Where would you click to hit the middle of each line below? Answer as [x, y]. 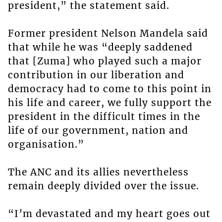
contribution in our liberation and [96, 75]
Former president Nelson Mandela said [108, 33]
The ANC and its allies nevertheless [98, 172]
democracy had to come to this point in [110, 89]
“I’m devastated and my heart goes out [109, 214]
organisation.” [46, 144]
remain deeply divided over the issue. [103, 186]
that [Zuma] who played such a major [105, 61]
